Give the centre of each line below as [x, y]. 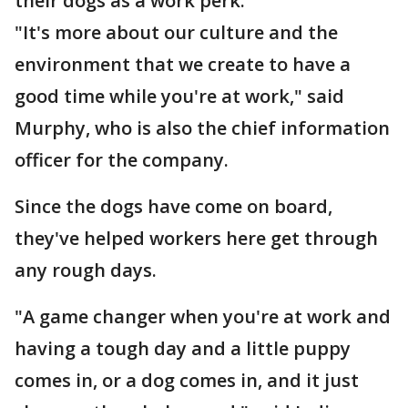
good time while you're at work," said [179, 96]
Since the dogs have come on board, [173, 206]
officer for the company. [124, 160]
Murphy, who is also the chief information [202, 128]
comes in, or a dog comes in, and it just [187, 380]
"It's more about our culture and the [176, 32]
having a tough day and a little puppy [183, 348]
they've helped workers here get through [196, 238]
